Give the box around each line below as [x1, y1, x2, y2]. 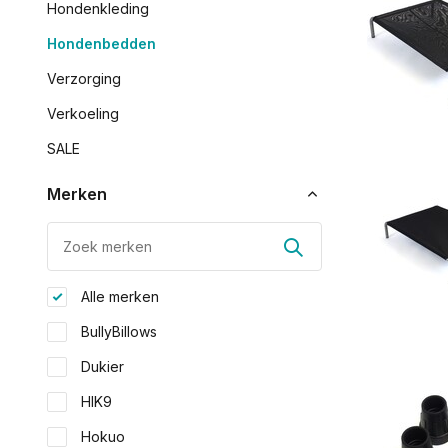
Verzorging [47, 70, 121, 87]
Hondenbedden [47, 35, 156, 52]
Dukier [77, 358, 124, 375]
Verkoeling [47, 105, 119, 122]
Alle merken [77, 288, 159, 305]
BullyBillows [77, 323, 157, 340]
